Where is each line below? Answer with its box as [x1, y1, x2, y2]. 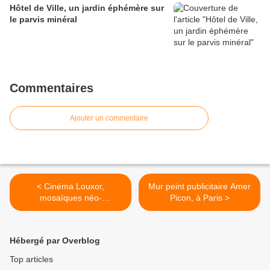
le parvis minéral [10, 14, 77, 25]
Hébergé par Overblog [10, 236, 100, 246]
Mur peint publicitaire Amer [148, 181, 251, 192]
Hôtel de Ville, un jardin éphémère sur [10, 3, 164, 13]
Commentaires [10, 81, 93, 95]
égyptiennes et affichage [24, 204, 118, 215]
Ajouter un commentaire [70, 114, 148, 123]
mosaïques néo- [39, 193, 102, 203]
